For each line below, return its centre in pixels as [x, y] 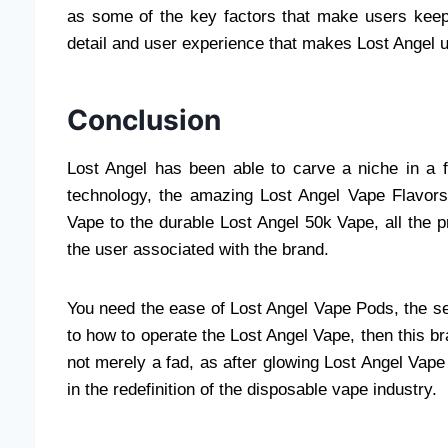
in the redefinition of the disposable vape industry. [252, 390]
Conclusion [144, 120]
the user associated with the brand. [198, 250]
